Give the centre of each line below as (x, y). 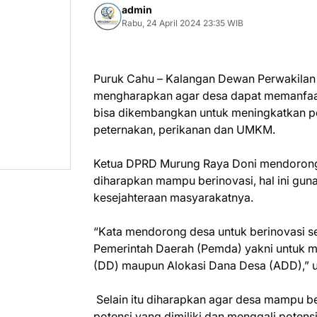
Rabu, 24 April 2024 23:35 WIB (183, 23)
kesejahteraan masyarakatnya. (175, 197)
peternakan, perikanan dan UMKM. (186, 129)
